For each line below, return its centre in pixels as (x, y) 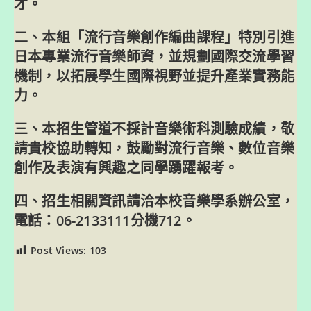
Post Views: (59, 250)
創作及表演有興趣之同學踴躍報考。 (126, 167)
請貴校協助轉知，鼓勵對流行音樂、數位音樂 (154, 148)
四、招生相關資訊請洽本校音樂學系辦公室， (154, 201)
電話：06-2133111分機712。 (105, 220)
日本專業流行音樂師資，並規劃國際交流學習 (154, 56)
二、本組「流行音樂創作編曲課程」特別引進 (154, 37)
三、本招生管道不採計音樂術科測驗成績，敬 (154, 128)
